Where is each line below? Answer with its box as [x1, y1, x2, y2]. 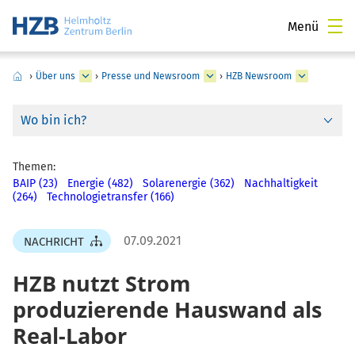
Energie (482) [67, 177, 133, 191]
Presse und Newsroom [101, 71, 200, 82]
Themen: [13, 160, 55, 174]
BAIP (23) [13, 177, 58, 191]
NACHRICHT [24, 235, 84, 250]
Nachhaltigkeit [244, 177, 318, 191]
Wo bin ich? [21, 113, 86, 128]
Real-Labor [13, 321, 127, 351]
